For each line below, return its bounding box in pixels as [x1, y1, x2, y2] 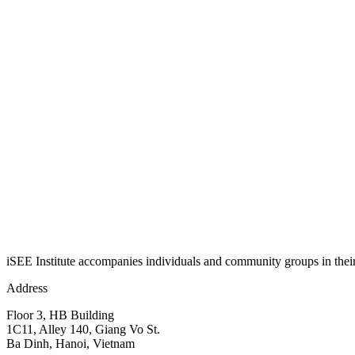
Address [6, 281, 48, 295]
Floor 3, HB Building [6, 307, 114, 322]
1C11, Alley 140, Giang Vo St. [6, 322, 160, 336]
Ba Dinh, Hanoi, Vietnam [6, 336, 135, 350]
